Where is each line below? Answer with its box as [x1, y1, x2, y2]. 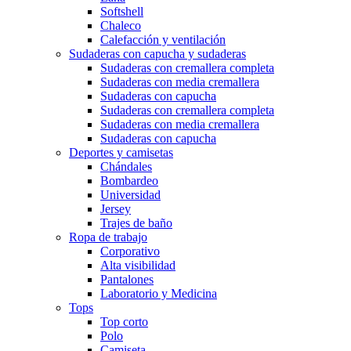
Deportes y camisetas [69, 146, 173, 160]
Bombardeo [100, 174, 158, 188]
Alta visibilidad [100, 259, 175, 273]
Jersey [100, 202, 131, 216]
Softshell [100, 5, 143, 19]
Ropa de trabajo [69, 230, 147, 244]
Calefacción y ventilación [100, 33, 226, 47]
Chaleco [100, 19, 141, 33]
